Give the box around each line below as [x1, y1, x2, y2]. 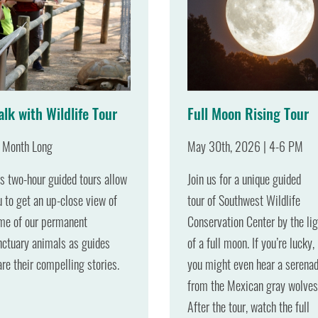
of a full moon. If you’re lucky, [187, 231, 314, 252]
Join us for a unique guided [187, 168, 301, 188]
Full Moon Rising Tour [187, 100, 309, 125]
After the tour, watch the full [187, 295, 309, 316]
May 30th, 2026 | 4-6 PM [187, 135, 303, 155]
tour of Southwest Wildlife [187, 189, 300, 209]
